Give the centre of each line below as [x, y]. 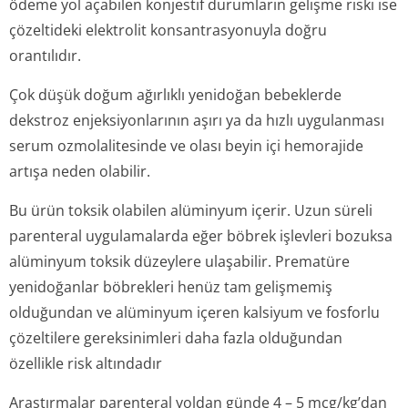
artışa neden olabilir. [80, 171]
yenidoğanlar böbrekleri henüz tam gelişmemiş [171, 287]
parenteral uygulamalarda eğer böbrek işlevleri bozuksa [201, 236]
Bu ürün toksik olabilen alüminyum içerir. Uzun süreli [191, 210]
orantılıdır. [45, 56]
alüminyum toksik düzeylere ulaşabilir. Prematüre [179, 261]
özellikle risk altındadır [86, 363]
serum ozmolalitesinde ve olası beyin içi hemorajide [186, 146]
